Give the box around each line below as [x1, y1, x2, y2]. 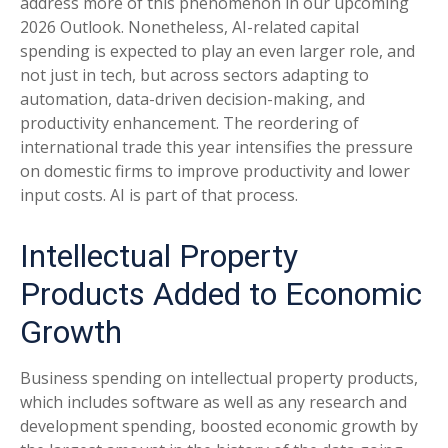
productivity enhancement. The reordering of [20, 112, 359, 134]
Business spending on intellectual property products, [20, 367, 418, 389]
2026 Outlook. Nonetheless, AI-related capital [20, 16, 359, 38]
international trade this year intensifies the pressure [20, 136, 413, 158]
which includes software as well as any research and [20, 391, 407, 413]
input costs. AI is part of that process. [20, 184, 298, 206]
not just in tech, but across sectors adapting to [20, 64, 369, 86]
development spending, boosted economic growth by [20, 415, 418, 437]
